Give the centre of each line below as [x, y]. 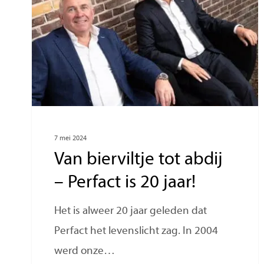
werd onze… [85, 252]
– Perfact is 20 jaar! [125, 183]
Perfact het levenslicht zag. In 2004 [136, 232]
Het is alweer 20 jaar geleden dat [131, 212]
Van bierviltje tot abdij [139, 160]
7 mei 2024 [71, 139]
